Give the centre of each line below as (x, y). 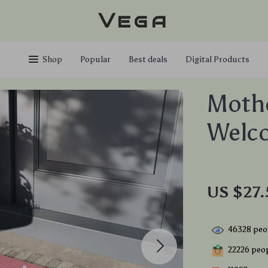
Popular (95, 60)
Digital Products (217, 60)
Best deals (148, 60)
